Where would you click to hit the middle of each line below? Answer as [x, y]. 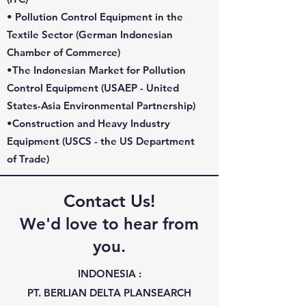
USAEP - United [141, 88]
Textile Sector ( [43, 34]
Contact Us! [109, 201]
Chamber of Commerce [62, 52]
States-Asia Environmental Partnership [100, 106]
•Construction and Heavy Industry [88, 123]
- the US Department [143, 141]
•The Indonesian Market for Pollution [96, 70]
